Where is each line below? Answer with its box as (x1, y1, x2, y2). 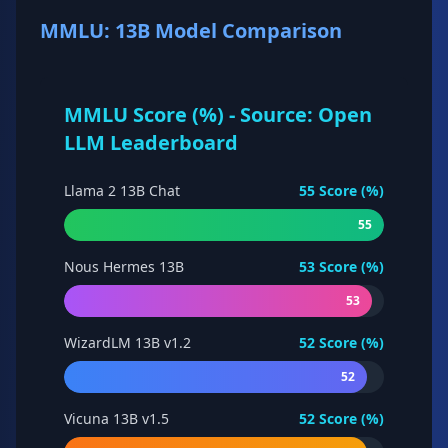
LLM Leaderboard (64, 129, 238, 156)
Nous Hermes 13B (64, 257, 184, 276)
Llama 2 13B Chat (64, 181, 180, 200)
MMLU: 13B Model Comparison (40, 17, 342, 44)
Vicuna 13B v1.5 (64, 409, 169, 428)
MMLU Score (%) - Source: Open (64, 101, 372, 128)
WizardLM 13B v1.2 (64, 333, 191, 352)
